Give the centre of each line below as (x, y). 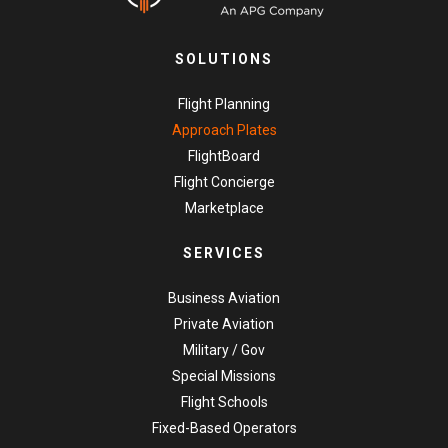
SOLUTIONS (224, 59)
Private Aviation (224, 324)
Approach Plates (224, 130)
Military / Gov (224, 350)
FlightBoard (224, 156)
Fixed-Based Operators (224, 428)
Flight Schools (224, 402)
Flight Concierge (224, 182)
